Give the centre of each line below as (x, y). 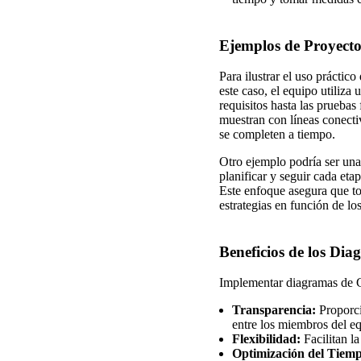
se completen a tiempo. (277, 135)
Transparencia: (274, 310)
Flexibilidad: (266, 339)
